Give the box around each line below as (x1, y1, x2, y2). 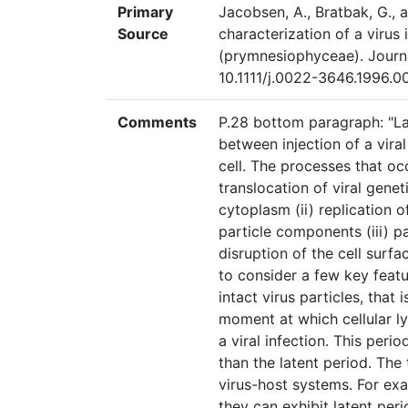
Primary (117, 3, 173, 22)
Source (117, 25, 168, 44)
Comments (117, 113, 197, 132)
